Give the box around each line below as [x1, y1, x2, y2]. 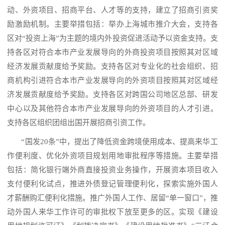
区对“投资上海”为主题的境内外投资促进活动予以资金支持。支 [7, 34, 218, 43]
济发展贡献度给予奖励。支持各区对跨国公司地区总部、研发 [7, 90, 218, 99]
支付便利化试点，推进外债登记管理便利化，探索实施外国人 [7, 180, 218, 188]
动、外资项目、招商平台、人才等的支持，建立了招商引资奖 [7, 6, 218, 15]
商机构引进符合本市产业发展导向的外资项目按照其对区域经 [7, 76, 218, 85]
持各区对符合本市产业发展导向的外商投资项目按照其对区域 [7, 48, 218, 57]
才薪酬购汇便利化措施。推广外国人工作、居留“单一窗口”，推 [7, 194, 218, 202]
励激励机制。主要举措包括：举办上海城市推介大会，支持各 [7, 20, 218, 29]
